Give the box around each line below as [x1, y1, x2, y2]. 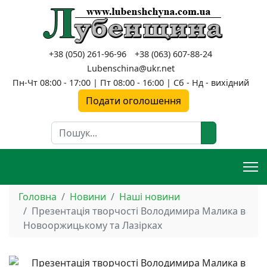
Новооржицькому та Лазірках [23, 219, 162, 232]
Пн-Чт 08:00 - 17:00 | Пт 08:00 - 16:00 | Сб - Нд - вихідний [12, 77, 249, 88]
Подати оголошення [86, 94, 181, 107]
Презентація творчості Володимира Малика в [32, 204, 246, 218]
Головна [18, 190, 57, 203]
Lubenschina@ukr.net [86, 63, 175, 74]
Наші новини [119, 190, 180, 203]
